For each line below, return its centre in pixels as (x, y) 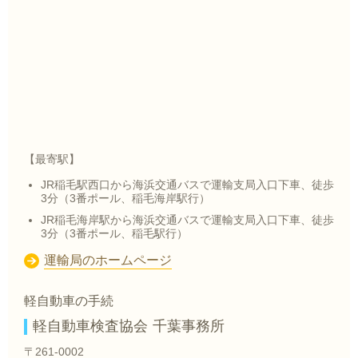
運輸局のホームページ (108, 260)
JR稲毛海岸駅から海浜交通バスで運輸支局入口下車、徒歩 (187, 220)
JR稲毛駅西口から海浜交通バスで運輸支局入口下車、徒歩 (187, 185)
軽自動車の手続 (69, 301)
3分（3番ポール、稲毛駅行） (114, 233)
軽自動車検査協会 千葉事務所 (129, 326)
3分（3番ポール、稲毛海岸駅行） (125, 198)
